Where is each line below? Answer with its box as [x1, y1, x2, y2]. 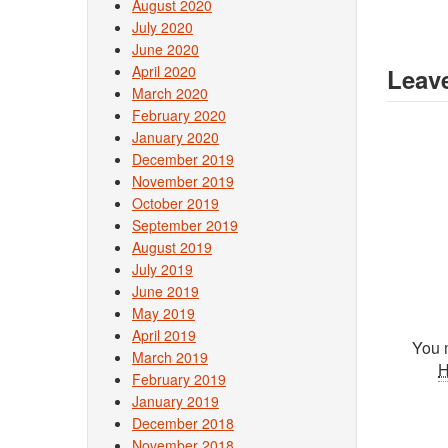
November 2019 [132, 171, 234, 191]
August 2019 [132, 237, 212, 257]
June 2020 [132, 39, 199, 59]
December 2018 [132, 413, 234, 433]
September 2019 [132, 215, 238, 235]
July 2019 [132, 259, 193, 279]
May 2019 [132, 303, 195, 323]
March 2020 [132, 83, 208, 103]
